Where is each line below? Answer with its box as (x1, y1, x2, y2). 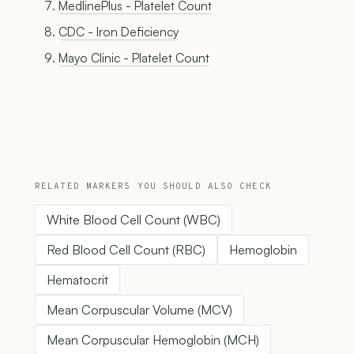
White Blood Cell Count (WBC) (47, 212, 220, 228)
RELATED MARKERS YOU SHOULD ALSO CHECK (35, 181, 272, 193)
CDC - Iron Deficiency (58, 24, 179, 40)
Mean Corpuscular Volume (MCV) (47, 302, 232, 318)
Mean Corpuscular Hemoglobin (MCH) (47, 332, 259, 348)
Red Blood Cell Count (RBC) (47, 242, 205, 258)
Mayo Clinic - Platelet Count (58, 50, 209, 66)
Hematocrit (47, 272, 108, 288)
